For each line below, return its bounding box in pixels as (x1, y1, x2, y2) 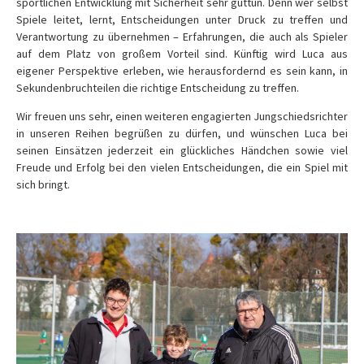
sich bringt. (16, 177, 70, 192)
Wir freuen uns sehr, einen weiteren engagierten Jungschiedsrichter (16, 109, 348, 123)
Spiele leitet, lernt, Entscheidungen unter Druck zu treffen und (16, 12, 348, 27)
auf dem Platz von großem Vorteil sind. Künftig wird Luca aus (16, 46, 348, 61)
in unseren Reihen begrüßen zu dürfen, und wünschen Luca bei (16, 126, 348, 141)
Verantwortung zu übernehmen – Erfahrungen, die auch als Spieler (16, 29, 348, 44)
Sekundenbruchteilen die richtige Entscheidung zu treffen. (16, 80, 299, 95)
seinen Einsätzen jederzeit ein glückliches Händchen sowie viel (16, 143, 348, 158)
